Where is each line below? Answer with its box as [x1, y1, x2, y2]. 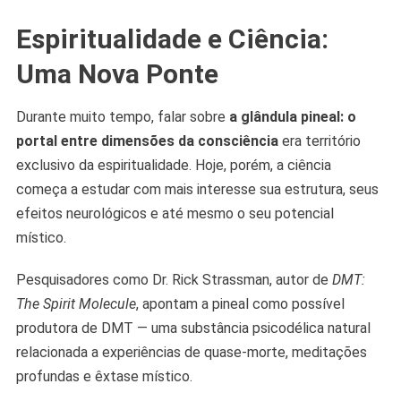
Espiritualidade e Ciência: [15, 23, 328, 55]
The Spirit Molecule [15, 295, 136, 313]
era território [277, 132, 361, 150]
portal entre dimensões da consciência [15, 132, 278, 150]
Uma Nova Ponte [15, 58, 218, 90]
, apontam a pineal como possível [135, 295, 345, 313]
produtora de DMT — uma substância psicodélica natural [15, 320, 371, 337]
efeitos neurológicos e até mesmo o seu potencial [15, 205, 334, 223]
